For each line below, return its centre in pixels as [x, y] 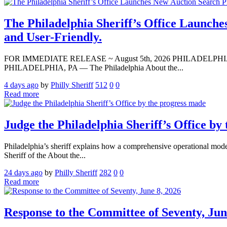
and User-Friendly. [53, 37]
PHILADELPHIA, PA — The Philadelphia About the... [94, 67]
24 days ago [23, 172]
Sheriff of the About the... [45, 155]
